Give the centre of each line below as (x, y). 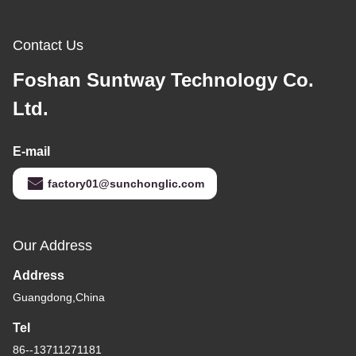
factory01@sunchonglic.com (126, 184)
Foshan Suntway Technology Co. (163, 80)
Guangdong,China (59, 298)
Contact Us (48, 46)
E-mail (31, 152)
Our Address (52, 246)
